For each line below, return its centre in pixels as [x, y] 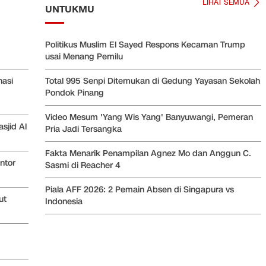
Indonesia [64, 201]
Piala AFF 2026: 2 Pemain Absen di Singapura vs [140, 189]
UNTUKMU [70, 9]
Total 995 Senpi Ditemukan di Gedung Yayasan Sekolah [153, 81]
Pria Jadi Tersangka [83, 129]
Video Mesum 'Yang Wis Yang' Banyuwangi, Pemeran [149, 117]
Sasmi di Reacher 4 [83, 165]
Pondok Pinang [75, 93]
